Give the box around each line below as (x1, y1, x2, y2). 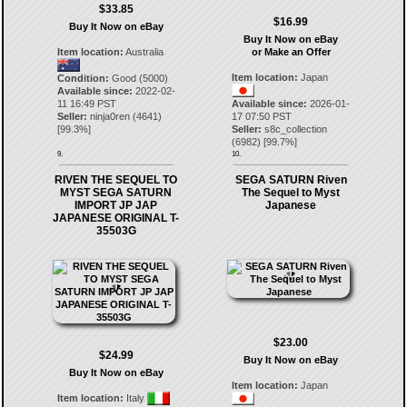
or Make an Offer (251, 46, 331, 57)
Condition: (56, 73, 109, 84)
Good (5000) (108, 73, 168, 84)
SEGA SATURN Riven (234, 174, 347, 186)
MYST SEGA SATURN (60, 186, 173, 199)
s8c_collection (264, 124, 328, 134)
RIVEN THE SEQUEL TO (55, 174, 178, 186)
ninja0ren (89, 111, 130, 122)
